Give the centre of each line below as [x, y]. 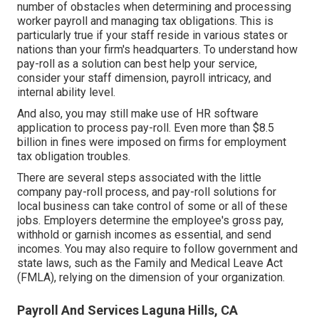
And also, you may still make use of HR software [138, 113]
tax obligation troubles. [74, 156]
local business [53, 206]
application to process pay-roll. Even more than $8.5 [146, 127]
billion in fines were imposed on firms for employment [152, 142]
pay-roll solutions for [224, 192]
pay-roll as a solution [69, 63]
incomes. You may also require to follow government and [157, 249]
